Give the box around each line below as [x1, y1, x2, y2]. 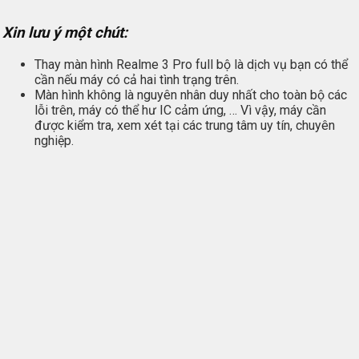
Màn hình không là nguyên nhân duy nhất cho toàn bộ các [34, 87, 347, 103]
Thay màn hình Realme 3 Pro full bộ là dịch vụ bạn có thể [34, 56, 348, 72]
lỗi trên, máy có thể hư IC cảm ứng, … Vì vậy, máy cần [34, 102, 326, 118]
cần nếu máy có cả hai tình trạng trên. [34, 71, 239, 87]
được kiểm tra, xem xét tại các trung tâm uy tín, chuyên [34, 117, 335, 133]
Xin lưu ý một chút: [2, 24, 127, 42]
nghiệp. [34, 132, 74, 148]
